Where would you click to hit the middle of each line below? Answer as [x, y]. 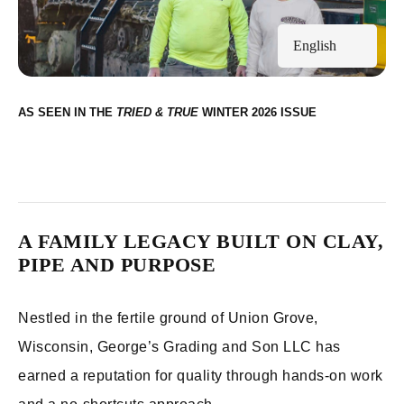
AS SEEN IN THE [65, 112]
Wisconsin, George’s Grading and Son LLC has [179, 347]
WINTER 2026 [239, 112]
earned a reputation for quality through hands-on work [201, 376]
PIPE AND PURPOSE [117, 265]
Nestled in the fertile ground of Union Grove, [168, 318]
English [315, 46]
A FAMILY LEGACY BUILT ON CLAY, [201, 241]
